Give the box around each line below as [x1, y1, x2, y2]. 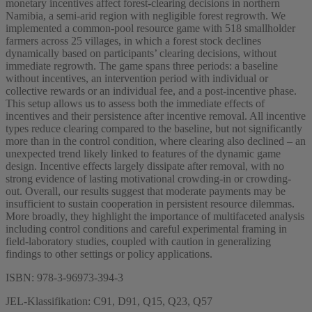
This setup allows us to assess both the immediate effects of [6, 97, 265, 109]
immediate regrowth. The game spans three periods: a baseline [6, 59, 278, 72]
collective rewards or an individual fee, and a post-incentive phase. [6, 84, 297, 97]
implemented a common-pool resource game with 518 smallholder [6, 22, 295, 34]
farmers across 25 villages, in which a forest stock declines [6, 34, 261, 47]
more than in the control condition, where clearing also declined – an [6, 134, 306, 147]
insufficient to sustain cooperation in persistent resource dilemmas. [6, 197, 295, 210]
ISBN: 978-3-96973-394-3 [6, 271, 123, 283]
